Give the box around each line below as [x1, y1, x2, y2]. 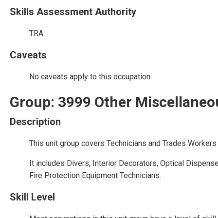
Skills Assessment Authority [10, 6, 136, 18]
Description [10, 116, 61, 127]
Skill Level [10, 191, 55, 203]
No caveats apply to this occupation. [29, 72, 152, 81]
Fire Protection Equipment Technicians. [29, 171, 161, 180]
